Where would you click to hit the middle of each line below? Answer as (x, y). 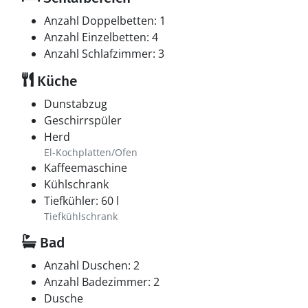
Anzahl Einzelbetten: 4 (101, 37)
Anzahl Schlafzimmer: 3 (104, 54)
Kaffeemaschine (86, 168)
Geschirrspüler (83, 120)
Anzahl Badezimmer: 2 (102, 282)
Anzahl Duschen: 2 (92, 265)
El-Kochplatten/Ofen (91, 152)
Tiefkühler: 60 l (81, 201)
